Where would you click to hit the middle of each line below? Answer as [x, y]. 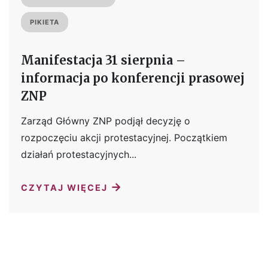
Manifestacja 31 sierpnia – [103, 60]
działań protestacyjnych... [79, 155]
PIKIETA [45, 22]
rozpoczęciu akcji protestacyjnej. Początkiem [124, 138]
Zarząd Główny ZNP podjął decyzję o [106, 121]
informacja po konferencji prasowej [133, 78]
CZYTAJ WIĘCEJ [66, 188]
